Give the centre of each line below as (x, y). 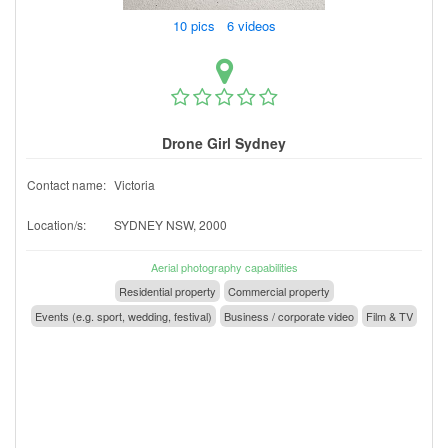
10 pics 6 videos (226, 25)
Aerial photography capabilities (224, 266)
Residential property (167, 290)
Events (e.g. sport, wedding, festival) (123, 315)
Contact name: (66, 184)
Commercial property (278, 290)
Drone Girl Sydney (224, 142)
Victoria (134, 184)
